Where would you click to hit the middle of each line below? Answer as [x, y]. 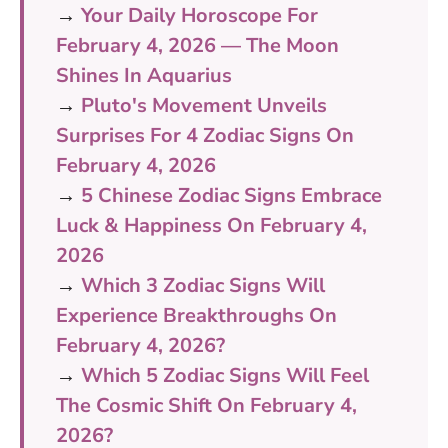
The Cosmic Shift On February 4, [206, 405]
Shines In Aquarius [144, 75]
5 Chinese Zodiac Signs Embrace [231, 195]
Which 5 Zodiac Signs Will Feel [225, 375]
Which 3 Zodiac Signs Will [203, 285]
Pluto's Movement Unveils [204, 105]
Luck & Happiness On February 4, [211, 225]
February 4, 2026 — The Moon [197, 45]
